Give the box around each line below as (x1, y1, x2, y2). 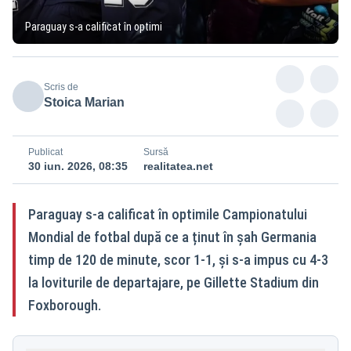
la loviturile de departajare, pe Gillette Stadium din (28, 273, 319, 291)
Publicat (28, 146, 63, 157)
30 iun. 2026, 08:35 (28, 159, 128, 172)
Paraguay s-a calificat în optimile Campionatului (28, 205, 307, 223)
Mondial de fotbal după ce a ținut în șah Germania (28, 228, 317, 245)
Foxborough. (28, 296, 101, 313)
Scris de (44, 81, 78, 92)
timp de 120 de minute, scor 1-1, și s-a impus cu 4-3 (28, 251, 328, 268)
